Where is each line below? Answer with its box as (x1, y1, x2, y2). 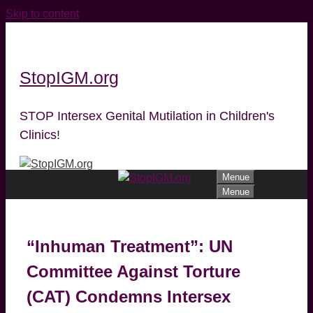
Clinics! (20, 127, 60, 142)
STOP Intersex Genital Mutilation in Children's (20, 108, 275, 123)
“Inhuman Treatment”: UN (27, 236, 233, 256)
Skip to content (6, 8, 79, 20)
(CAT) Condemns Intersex (27, 286, 231, 306)
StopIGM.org (20, 68, 119, 87)
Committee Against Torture (27, 261, 240, 281)
